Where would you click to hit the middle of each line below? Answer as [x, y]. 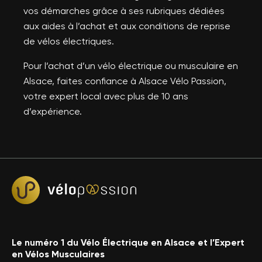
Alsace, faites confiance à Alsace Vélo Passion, [125, 81]
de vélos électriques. [69, 41]
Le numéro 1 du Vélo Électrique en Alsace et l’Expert [128, 242]
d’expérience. [53, 111]
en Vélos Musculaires [58, 254]
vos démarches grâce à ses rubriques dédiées [124, 11]
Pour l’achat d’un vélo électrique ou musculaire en [131, 65]
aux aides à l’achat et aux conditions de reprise [127, 26]
